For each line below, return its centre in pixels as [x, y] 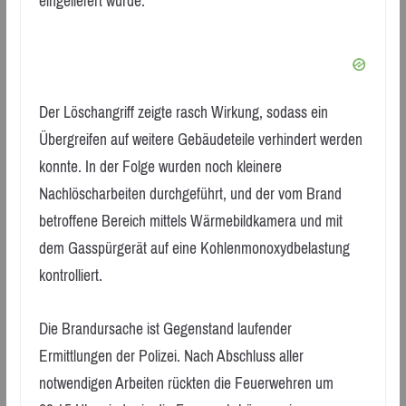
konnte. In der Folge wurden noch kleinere [160, 167]
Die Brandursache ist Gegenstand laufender [165, 329]
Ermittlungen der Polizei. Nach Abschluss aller [171, 356]
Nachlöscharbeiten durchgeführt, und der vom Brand [190, 194]
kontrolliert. [70, 276]
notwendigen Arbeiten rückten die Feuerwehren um [186, 383]
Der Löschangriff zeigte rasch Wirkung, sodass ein [183, 113]
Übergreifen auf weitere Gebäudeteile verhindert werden [200, 140]
